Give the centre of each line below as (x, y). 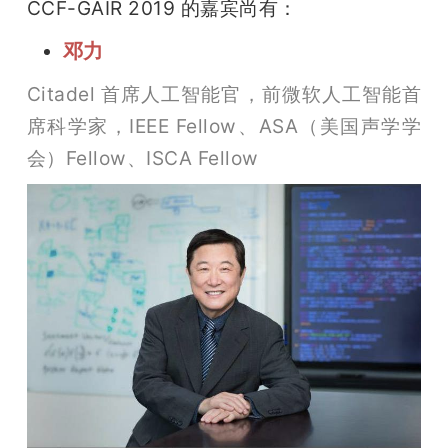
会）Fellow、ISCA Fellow (142, 158)
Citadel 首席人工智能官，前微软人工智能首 (224, 94)
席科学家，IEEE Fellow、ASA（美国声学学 (224, 126)
